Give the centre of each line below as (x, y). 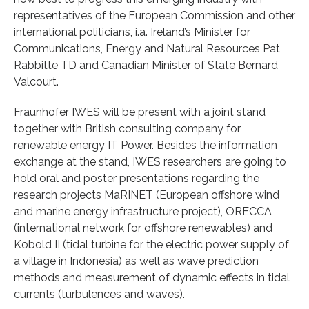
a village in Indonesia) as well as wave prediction (136, 261)
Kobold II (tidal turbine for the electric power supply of (151, 244)
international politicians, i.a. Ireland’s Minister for (132, 32)
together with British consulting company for (127, 128)
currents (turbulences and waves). (99, 294)
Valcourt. (36, 81)
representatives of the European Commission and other (154, 15)
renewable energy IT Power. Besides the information (146, 145)
